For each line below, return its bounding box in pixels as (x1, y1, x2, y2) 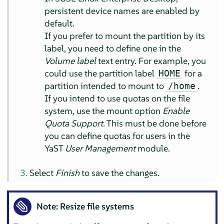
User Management (65, 142, 136, 154)
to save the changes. (79, 166, 160, 178)
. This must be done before (103, 117, 207, 129)
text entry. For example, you (96, 54, 206, 66)
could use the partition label (44, 67, 157, 79)
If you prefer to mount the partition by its (44, 29, 205, 41)
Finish (55, 166, 80, 178)
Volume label (44, 54, 96, 66)
